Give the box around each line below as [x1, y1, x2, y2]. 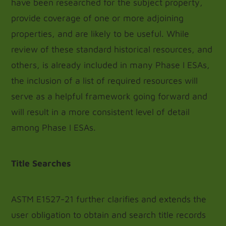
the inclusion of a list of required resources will [11, 75, 198, 86]
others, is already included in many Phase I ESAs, [11, 60, 210, 70]
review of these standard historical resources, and [11, 44, 213, 54]
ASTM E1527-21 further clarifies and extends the [11, 194, 207, 204]
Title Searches [11, 158, 71, 168]
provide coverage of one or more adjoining [11, 13, 184, 23]
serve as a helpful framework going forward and [11, 91, 208, 101]
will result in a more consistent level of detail [11, 106, 190, 117]
